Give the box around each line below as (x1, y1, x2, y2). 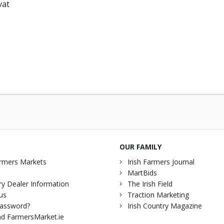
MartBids (127, 168, 157, 178)
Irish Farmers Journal (127, 157, 194, 167)
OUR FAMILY (119, 142, 161, 152)
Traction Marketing (127, 190, 189, 200)
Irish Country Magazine (127, 201, 202, 211)
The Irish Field (127, 179, 172, 189)
